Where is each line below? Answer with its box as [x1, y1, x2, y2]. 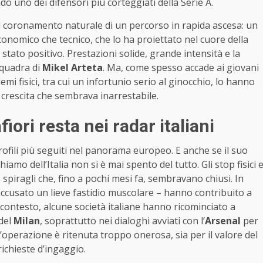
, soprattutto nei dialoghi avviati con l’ [40, 214, 205, 227]
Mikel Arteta [42, 60, 103, 74]
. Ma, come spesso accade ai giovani [103, 60, 259, 74]
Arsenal [205, 214, 241, 227]
